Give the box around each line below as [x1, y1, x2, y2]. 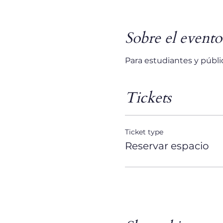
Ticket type [124, 127, 163, 136]
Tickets [124, 88, 171, 108]
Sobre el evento [124, 28, 222, 48]
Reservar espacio [124, 140, 209, 152]
